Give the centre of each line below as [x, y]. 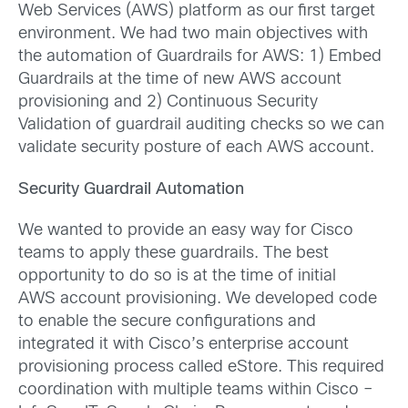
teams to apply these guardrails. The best [173, 253]
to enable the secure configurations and [167, 321]
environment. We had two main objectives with [193, 35]
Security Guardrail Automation [131, 189]
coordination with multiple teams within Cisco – [195, 390]
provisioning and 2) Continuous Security [168, 103]
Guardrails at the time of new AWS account [180, 80]
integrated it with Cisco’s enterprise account [184, 344]
